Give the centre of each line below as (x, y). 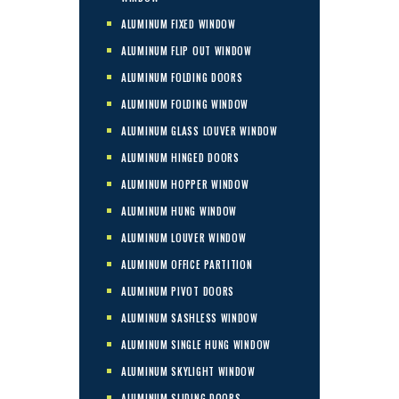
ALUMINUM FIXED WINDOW (179, 24)
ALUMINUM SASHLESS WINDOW (190, 318)
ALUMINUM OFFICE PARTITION (187, 264)
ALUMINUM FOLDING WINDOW (185, 104)
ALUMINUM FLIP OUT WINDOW (187, 50)
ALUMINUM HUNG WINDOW (179, 211)
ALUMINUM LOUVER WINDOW (184, 237)
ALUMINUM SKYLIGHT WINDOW (188, 371)
